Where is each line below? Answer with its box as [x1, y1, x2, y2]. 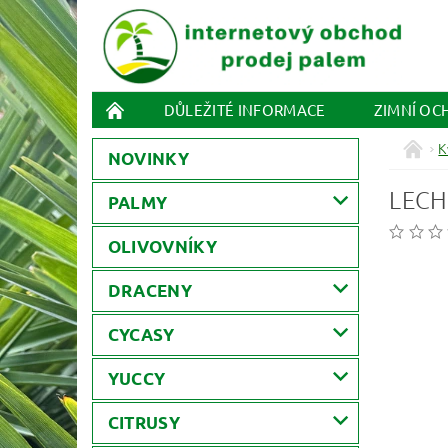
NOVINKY [107, 148, 190, 170]
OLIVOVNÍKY [107, 236, 217, 258]
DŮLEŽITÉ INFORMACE [163, 100, 326, 120]
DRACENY [107, 280, 193, 302]
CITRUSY [107, 412, 181, 434]
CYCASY [107, 324, 175, 346]
